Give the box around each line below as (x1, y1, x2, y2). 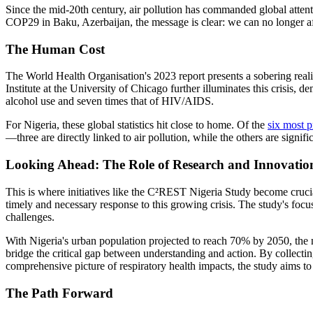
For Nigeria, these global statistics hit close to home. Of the (6, 119, 268, 131)
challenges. (6, 210, 54, 223)
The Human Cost (6, 41, 105, 57)
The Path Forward (6, 285, 113, 300)
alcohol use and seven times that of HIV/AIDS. (6, 95, 214, 108)
